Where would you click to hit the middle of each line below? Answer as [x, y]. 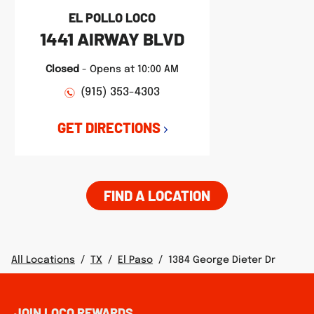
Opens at [112, 69]
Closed [62, 69]
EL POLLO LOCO [112, 18]
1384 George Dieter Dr [222, 260]
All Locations [43, 260]
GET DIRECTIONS [109, 128]
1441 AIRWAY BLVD [112, 39]
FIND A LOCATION [157, 196]
